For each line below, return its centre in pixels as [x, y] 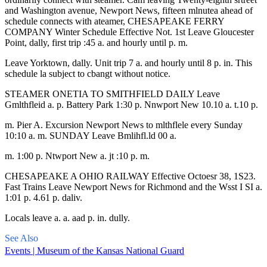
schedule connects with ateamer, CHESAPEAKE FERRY [114, 21]
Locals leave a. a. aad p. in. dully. [67, 218]
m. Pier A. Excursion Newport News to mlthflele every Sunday [124, 125]
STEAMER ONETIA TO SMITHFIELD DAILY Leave [112, 94]
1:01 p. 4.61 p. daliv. [44, 197]
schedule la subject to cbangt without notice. [88, 73]
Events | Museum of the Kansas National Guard [94, 251]
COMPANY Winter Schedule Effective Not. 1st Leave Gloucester [129, 32]
